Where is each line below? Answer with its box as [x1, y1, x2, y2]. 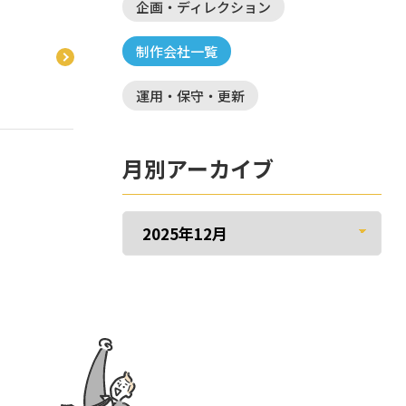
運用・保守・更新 [136, 86, 245, 105]
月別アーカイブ [122, 152, 274, 184]
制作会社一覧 [136, 42, 217, 61]
